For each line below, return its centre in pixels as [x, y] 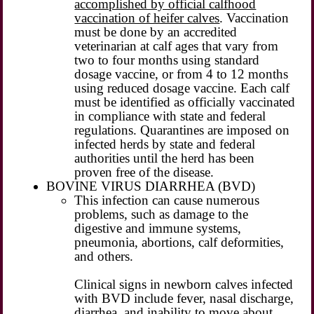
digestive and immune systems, [158, 228]
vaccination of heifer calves [147, 18]
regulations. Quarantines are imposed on [182, 130]
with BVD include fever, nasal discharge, [184, 298]
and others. [104, 256]
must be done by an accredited [156, 32]
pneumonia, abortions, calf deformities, [179, 242]
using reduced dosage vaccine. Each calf [182, 88]
